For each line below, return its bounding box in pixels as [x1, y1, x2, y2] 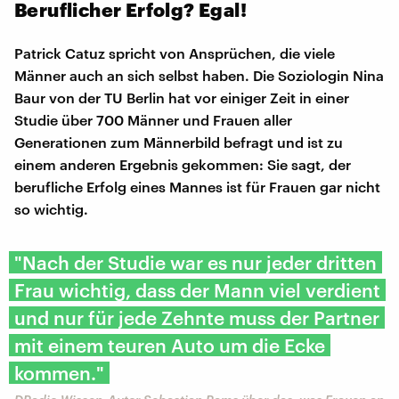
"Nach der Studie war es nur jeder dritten [14, 250, 377, 273]
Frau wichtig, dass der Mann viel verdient [14, 278, 380, 301]
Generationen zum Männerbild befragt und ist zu [14, 133, 343, 151]
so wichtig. [14, 199, 88, 217]
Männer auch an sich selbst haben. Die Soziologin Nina [14, 66, 384, 84]
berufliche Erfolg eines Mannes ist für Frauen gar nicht [14, 177, 380, 195]
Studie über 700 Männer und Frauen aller [14, 110, 292, 128]
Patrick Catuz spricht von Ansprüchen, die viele [14, 44, 335, 61]
